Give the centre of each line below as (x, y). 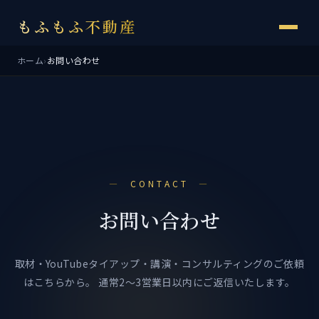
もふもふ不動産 (77, 26)
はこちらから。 (60, 282)
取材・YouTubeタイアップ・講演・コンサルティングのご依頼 (159, 263)
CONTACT (159, 183)
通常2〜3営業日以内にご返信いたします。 (195, 282)
